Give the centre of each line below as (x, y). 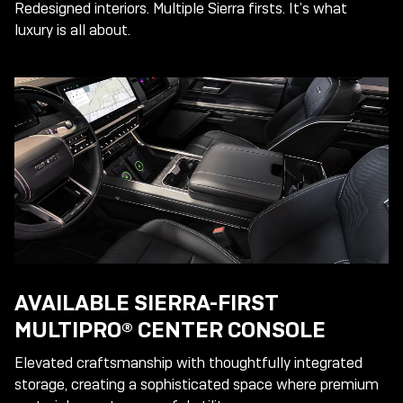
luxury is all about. (72, 31)
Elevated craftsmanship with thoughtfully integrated (188, 363)
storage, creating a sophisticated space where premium (197, 385)
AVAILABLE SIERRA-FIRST (147, 302)
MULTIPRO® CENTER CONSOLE (170, 329)
